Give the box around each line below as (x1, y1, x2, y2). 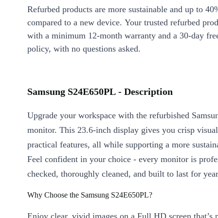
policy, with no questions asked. (27, 44, 141, 54)
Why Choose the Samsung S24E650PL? (27, 191, 152, 199)
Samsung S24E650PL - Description (27, 86, 173, 97)
